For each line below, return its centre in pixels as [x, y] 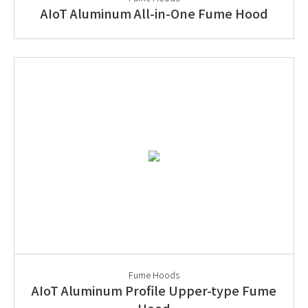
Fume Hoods [154, 275]
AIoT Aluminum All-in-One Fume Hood [154, 13]
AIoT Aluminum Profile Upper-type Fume [154, 290]
